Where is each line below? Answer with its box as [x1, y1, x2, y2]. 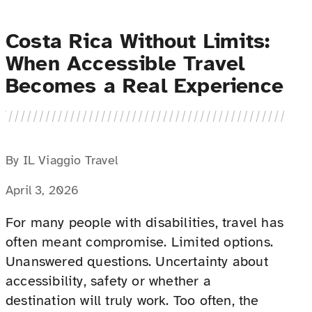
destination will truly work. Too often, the [6, 292, 259, 310]
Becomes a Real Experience [6, 72, 284, 99]
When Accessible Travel [6, 50, 245, 77]
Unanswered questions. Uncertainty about [6, 253, 268, 271]
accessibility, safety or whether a [6, 272, 211, 290]
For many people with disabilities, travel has [6, 214, 284, 232]
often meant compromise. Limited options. [6, 233, 274, 251]
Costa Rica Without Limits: [6, 28, 270, 54]
